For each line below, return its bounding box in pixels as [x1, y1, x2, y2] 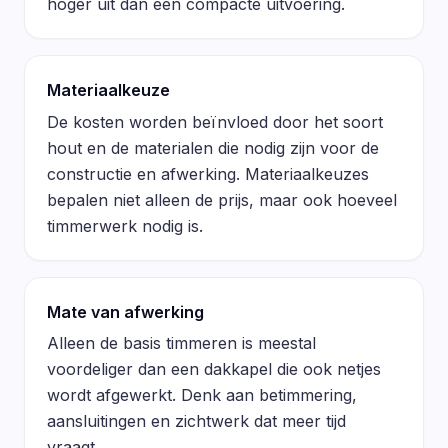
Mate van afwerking [46, 301, 204, 322]
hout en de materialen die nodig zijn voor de [46, 137, 379, 158]
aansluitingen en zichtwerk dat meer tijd [46, 411, 346, 432]
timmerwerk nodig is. [46, 215, 203, 236]
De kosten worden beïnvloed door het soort [46, 111, 383, 132]
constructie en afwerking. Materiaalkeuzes [46, 163, 369, 184]
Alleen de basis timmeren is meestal [46, 333, 316, 354]
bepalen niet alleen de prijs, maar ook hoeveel [46, 189, 397, 210]
